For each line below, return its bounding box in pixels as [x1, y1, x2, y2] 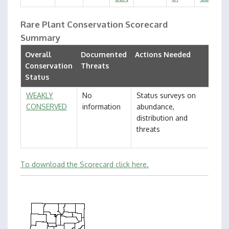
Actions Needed [135, 50, 191, 59]
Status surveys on [136, 91, 196, 100]
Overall [25, 50, 51, 59]
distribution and [136, 113, 188, 122]
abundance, [136, 102, 174, 111]
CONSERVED [26, 102, 67, 111]
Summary [20, 32, 60, 43]
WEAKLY [26, 91, 53, 100]
